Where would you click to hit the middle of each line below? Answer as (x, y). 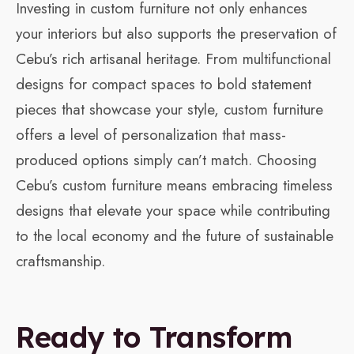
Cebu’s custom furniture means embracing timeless (174, 186)
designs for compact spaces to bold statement (164, 85)
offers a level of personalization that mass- (151, 135)
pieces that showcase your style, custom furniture (169, 110)
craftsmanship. (60, 262)
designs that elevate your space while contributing (173, 211)
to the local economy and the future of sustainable (175, 236)
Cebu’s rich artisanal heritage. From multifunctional (173, 59)
